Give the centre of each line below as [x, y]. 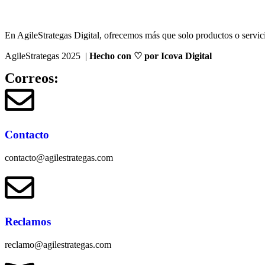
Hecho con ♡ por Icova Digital [149, 56]
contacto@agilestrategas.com [59, 157]
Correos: [32, 78]
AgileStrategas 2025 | [46, 56]
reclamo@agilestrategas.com [58, 245]
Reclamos [28, 222]
